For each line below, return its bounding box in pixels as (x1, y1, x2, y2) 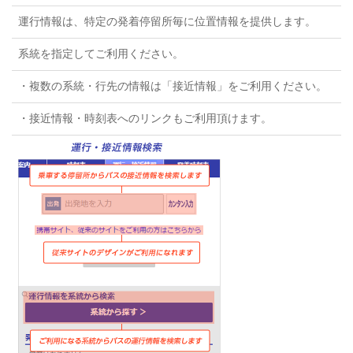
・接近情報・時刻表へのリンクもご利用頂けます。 (18, 112, 272, 124)
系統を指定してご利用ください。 (18, 47, 184, 60)
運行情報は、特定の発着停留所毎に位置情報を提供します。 (18, 15, 316, 28)
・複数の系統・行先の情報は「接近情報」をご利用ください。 (18, 80, 327, 92)
